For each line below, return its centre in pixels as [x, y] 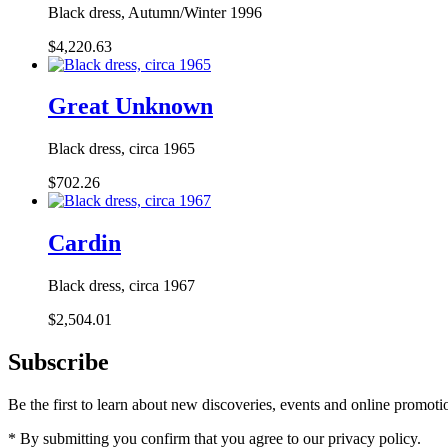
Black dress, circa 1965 [121, 149]
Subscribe [58, 362]
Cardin [84, 243]
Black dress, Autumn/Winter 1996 [155, 12]
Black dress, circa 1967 [121, 286]
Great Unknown [130, 106]
